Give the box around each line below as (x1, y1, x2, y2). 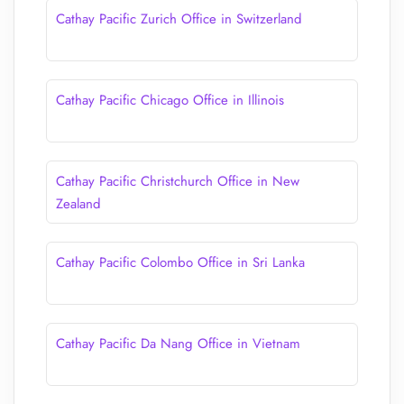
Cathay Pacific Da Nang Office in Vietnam (56, 334, 300, 353)
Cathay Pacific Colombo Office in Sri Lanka (56, 252, 305, 272)
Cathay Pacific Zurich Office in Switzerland (56, 9, 302, 29)
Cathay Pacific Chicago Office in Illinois (56, 90, 284, 110)
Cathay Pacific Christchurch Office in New (56, 171, 299, 191)
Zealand (56, 194, 101, 214)
